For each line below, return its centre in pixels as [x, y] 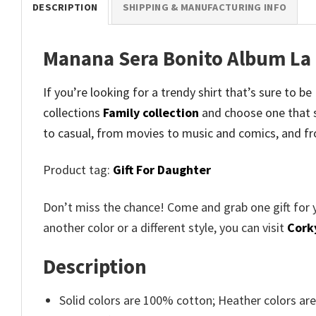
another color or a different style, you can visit [165, 227]
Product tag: [78, 170]
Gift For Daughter [162, 170]
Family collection [151, 112]
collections [73, 112]
